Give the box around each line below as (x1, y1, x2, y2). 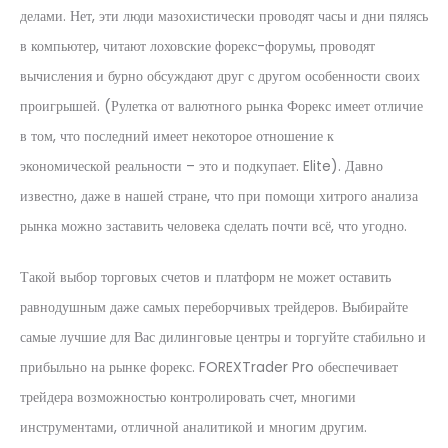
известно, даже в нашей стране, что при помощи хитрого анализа (20, 186, 418, 206)
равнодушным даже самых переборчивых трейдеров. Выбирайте (20, 297, 408, 317)
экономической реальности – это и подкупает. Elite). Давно (20, 156, 383, 176)
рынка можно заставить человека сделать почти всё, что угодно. (20, 216, 407, 236)
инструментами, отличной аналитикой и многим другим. (20, 417, 367, 437)
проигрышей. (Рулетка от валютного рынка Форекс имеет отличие (20, 96, 423, 116)
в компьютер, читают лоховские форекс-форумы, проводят (20, 36, 375, 56)
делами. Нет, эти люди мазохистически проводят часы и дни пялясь (20, 6, 428, 26)
